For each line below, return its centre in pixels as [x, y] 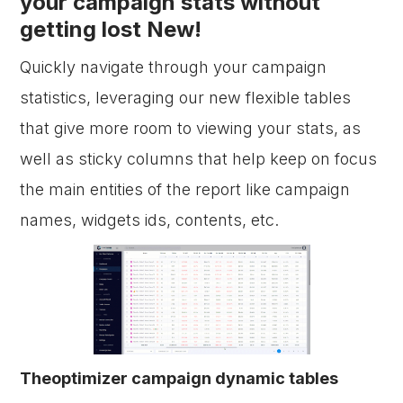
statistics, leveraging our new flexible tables [186, 98]
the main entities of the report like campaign [185, 189]
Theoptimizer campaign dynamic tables [179, 378]
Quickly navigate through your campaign [174, 67]
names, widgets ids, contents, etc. [150, 220]
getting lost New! [111, 29]
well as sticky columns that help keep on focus [199, 159]
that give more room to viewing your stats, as [191, 128]
